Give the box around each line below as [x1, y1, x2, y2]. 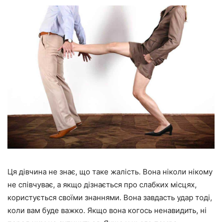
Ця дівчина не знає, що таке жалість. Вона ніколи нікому [7, 167, 213, 177]
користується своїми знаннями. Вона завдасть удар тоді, [7, 193, 212, 203]
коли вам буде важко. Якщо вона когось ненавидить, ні [7, 206, 207, 216]
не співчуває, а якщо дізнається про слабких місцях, [7, 180, 197, 190]
